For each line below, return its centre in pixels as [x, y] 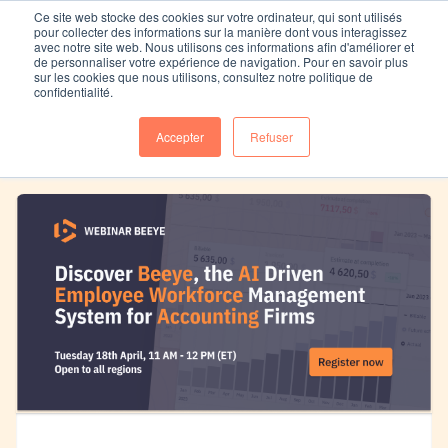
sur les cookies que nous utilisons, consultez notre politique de [203, 76]
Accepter [179, 136]
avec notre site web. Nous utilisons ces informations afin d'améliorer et [224, 46]
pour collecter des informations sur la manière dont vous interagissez [220, 31]
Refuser [271, 136]
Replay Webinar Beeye [216, 109]
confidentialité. [73, 91]
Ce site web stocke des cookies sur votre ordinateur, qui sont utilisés [218, 16]
